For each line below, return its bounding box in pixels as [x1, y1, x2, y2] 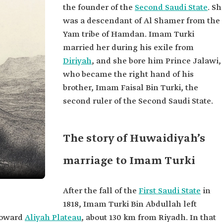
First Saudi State [139, 186, 201, 196]
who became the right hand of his [63, 69, 194, 80]
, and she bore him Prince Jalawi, [92, 56, 221, 66]
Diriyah [63, 56, 92, 66]
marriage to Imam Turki [63, 154, 195, 168]
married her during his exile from [63, 43, 194, 53]
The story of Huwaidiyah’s [63, 132, 205, 146]
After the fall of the [63, 186, 139, 196]
